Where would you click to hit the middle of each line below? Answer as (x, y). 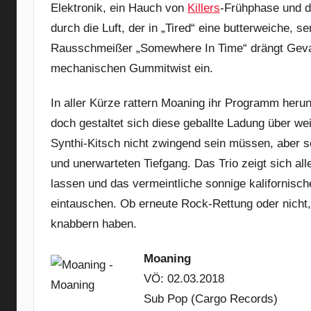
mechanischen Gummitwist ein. (132, 68)
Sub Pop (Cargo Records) (211, 299)
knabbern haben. (94, 224)
